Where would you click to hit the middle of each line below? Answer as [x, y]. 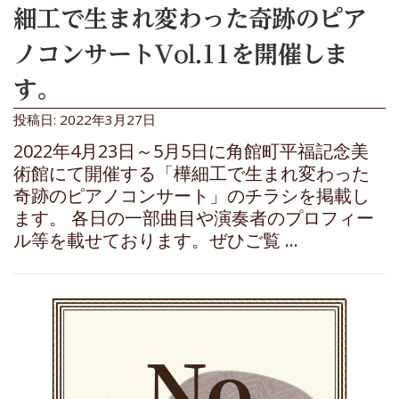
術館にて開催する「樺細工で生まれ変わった [191, 173]
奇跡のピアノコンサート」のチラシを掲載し [191, 195]
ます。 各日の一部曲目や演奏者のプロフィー [194, 217]
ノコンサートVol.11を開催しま [181, 53]
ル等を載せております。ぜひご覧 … [156, 240]
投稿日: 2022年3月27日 [85, 119]
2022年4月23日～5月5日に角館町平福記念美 [191, 151]
